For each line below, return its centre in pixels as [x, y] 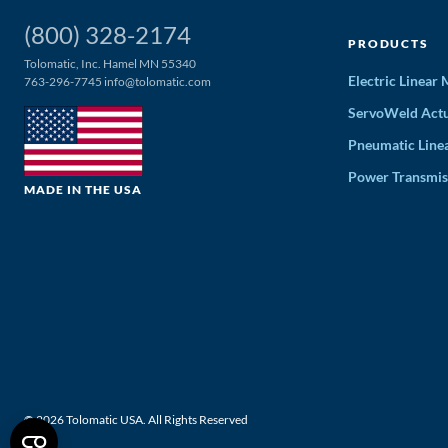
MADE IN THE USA [83, 190]
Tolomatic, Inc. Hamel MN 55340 [110, 64]
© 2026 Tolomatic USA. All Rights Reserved [136, 420]
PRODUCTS [388, 44]
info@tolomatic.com [157, 82]
